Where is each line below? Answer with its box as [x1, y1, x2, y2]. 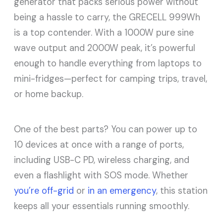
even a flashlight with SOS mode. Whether [14, 169, 189, 181]
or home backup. [14, 88, 84, 100]
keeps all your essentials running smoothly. [14, 200, 190, 212]
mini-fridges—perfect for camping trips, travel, [14, 72, 208, 85]
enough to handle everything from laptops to [14, 57, 202, 69]
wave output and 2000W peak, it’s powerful [14, 42, 196, 54]
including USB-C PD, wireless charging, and [14, 154, 190, 166]
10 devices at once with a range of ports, [14, 138, 184, 151]
